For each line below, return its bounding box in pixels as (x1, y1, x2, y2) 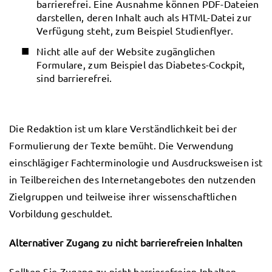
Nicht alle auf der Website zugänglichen (36, 45, 216, 57)
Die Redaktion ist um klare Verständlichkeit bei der (9, 122, 237, 134)
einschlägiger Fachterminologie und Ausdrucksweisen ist (9, 156, 263, 168)
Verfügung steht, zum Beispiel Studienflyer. (36, 24, 233, 36)
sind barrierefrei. (36, 72, 112, 84)
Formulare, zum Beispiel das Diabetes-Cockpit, (36, 58, 245, 70)
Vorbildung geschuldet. (9, 207, 113, 219)
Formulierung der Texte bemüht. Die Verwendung (9, 139, 234, 151)
